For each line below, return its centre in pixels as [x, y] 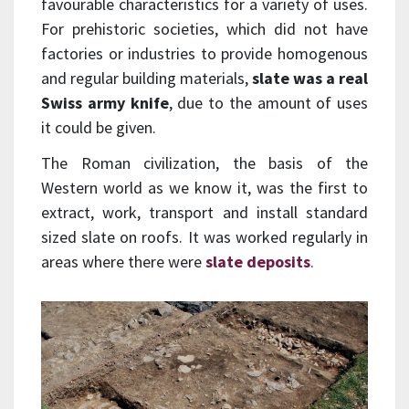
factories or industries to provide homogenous [204, 53]
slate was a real [310, 78]
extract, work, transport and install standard [204, 212]
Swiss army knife [105, 102]
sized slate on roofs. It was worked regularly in [204, 236]
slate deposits [258, 261]
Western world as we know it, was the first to [204, 187]
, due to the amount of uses [268, 102]
